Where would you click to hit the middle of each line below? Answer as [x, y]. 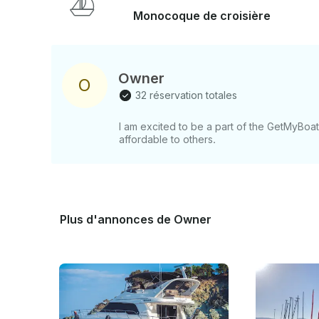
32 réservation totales [186, 95]
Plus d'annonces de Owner [136, 220]
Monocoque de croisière [202, 15]
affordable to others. [167, 139]
